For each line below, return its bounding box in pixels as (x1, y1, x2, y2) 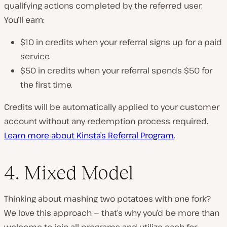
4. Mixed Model (4, 161, 133, 183)
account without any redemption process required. (4, 116, 208, 127)
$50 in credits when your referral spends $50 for (20, 65, 212, 77)
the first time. (20, 79, 72, 91)
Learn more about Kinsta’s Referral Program (4, 130, 174, 141)
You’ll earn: (4, 14, 45, 26)
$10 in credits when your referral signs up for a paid (20, 36, 222, 48)
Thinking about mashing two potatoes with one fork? (4, 193, 211, 204)
